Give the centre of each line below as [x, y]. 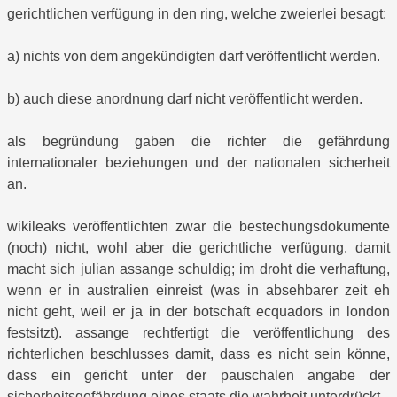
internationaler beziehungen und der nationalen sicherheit [198, 163]
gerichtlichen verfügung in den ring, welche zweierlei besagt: [197, 14]
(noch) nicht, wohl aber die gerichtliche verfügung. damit [198, 248]
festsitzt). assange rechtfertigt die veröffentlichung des [198, 333]
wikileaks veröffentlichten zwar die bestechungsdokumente [198, 227]
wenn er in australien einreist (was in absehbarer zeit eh [198, 291]
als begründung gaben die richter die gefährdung [198, 142]
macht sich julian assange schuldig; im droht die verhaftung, [198, 269]
